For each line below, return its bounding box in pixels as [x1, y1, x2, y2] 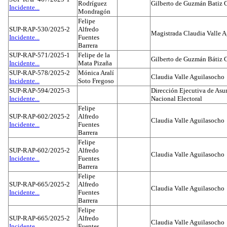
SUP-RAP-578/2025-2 [9, 69, 70, 77]
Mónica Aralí [78, 69, 114, 77]
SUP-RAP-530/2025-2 [9, 25, 70, 33]
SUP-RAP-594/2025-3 [9, 87, 70, 94]
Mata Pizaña [78, 59, 112, 67]
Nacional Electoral [151, 95, 202, 102]
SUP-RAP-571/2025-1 [9, 51, 70, 59]
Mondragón [78, 8, 110, 15]
